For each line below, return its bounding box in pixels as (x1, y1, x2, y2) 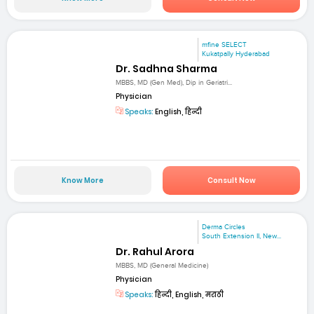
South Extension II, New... (202, 232, 282, 241)
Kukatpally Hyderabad (202, 49, 271, 58)
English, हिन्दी (153, 107, 203, 118)
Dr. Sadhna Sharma (116, 61, 218, 76)
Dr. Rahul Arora (116, 244, 195, 259)
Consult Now (207, 175, 256, 186)
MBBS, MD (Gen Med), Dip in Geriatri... (116, 78, 233, 88)
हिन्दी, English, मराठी (153, 289, 224, 300)
